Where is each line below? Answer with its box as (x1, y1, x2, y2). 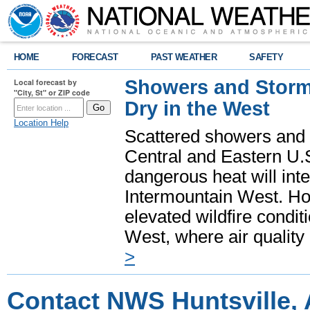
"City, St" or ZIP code (14, 87, 90, 98)
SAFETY (249, 52, 284, 62)
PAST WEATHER (150, 52, 217, 62)
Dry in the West (125, 98, 270, 120)
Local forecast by (14, 77, 77, 87)
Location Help (14, 118, 69, 128)
